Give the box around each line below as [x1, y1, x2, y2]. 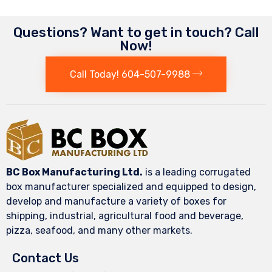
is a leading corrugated [143, 166, 251, 178]
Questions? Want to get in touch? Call [13, 24, 259, 41]
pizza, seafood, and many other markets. [6, 225, 192, 237]
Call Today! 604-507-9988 [70, 69, 190, 81]
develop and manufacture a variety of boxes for [6, 195, 226, 208]
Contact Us [12, 251, 79, 266]
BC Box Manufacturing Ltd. [6, 166, 143, 178]
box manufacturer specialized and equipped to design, [6, 181, 256, 193]
